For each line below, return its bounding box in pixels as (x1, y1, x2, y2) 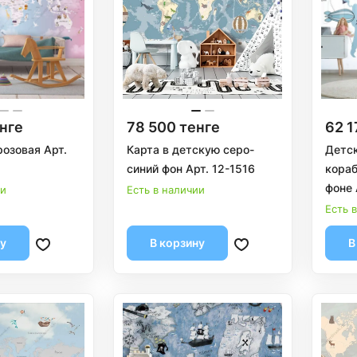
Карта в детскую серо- (126, 142, 254, 156)
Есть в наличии (126, 182, 205, 196)
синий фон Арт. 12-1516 (126, 161, 255, 175)
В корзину (149, 235, 205, 249)
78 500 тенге (126, 118, 220, 135)
